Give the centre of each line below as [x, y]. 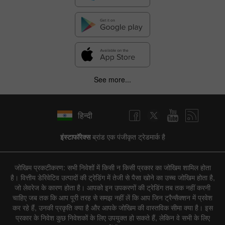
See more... [113, 79]
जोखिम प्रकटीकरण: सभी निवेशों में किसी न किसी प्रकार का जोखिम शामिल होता [113, 167]
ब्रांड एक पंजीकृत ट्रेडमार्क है [128, 136]
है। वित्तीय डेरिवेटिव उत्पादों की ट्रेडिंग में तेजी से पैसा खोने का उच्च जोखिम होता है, [113, 177]
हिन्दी [85, 116]
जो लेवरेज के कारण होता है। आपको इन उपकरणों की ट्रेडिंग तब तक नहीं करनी [113, 187]
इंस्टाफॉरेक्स [75, 136]
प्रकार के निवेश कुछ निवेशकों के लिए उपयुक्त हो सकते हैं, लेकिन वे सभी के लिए [113, 217]
